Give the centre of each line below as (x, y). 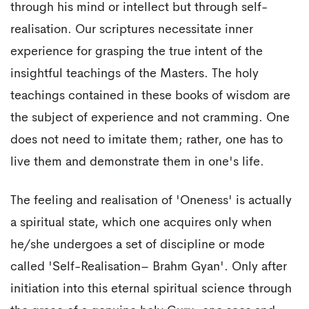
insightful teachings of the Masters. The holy (134, 74)
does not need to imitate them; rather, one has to (147, 140)
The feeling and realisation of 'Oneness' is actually (151, 200)
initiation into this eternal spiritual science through (151, 289)
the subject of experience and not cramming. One (150, 118)
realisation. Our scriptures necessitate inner (132, 30)
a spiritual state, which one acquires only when (141, 222)
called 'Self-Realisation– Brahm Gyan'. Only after (149, 267)
